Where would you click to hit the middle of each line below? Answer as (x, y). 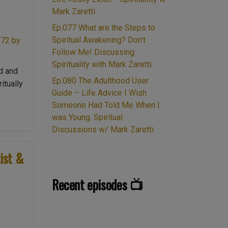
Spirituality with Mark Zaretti (102, 64)
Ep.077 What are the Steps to (104, 28)
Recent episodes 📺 (97, 184)
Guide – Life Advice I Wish (99, 93)
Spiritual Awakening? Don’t (99, 40)
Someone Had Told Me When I (106, 105)
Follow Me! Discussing (93, 52)
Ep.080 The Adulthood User (100, 81)
